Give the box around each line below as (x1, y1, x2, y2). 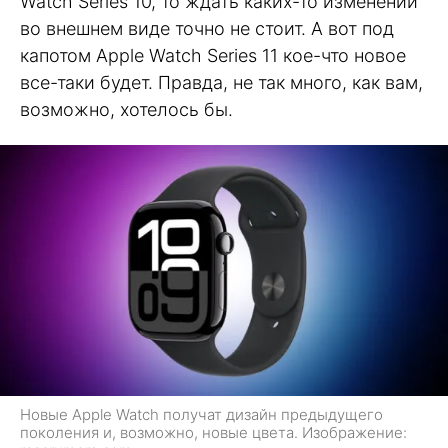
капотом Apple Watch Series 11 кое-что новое (20, 45, 406, 66)
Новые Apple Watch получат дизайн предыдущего (20, 405, 383, 425)
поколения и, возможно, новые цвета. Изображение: (20, 423, 407, 443)
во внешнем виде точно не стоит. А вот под (20, 18, 394, 39)
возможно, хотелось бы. (20, 99, 233, 120)
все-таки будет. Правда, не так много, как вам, (20, 72, 423, 93)
